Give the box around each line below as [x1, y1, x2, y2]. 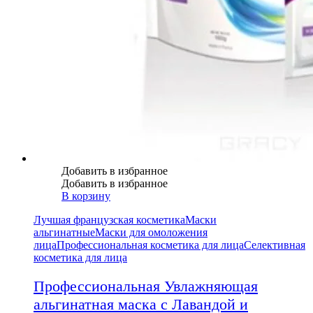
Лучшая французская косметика [34, 214, 185, 226]
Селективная [244, 239, 305, 252]
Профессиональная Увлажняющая [34, 277, 258, 295]
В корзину [61, 190, 110, 203]
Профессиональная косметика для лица [57, 239, 244, 252]
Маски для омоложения [95, 226, 208, 239]
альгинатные [34, 226, 95, 239]
